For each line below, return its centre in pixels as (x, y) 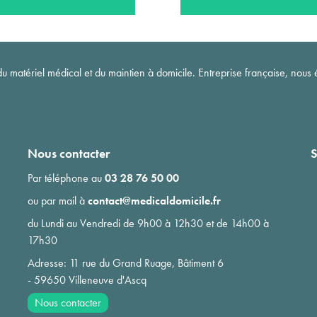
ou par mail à (57, 200)
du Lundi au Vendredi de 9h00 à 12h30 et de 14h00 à (148, 223)
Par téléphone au (66, 178)
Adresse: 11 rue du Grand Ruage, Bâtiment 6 (125, 263)
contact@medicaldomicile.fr (154, 200)
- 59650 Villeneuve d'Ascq (87, 279)
